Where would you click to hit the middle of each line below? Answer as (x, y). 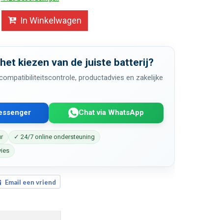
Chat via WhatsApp (111, 113)
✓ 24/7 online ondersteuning (55, 137)
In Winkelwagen (51, 20)
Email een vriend (30, 182)
